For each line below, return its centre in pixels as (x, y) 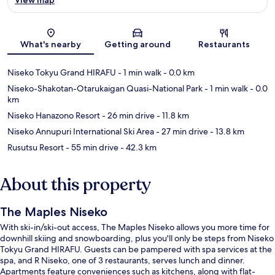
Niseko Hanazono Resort (54, 115)
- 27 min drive (181, 131)
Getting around (137, 44)
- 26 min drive (127, 115)
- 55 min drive (91, 147)
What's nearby (51, 44)
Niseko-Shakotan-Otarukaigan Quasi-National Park (105, 88)
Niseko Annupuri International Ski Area (81, 131)
